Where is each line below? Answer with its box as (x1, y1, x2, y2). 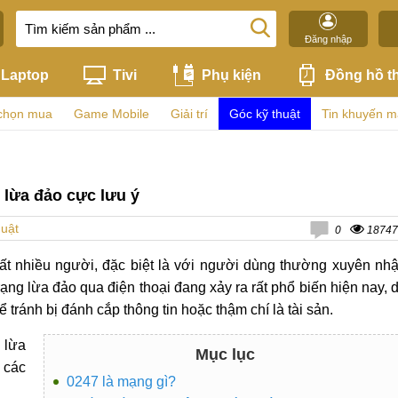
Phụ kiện (201, 67, 261, 83)
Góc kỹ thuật (229, 107, 300, 121)
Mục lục (195, 346, 255, 363)
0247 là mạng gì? (66, 374, 176, 389)
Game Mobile (74, 107, 149, 121)
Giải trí (171, 107, 208, 121)
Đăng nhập (304, 34, 352, 44)
